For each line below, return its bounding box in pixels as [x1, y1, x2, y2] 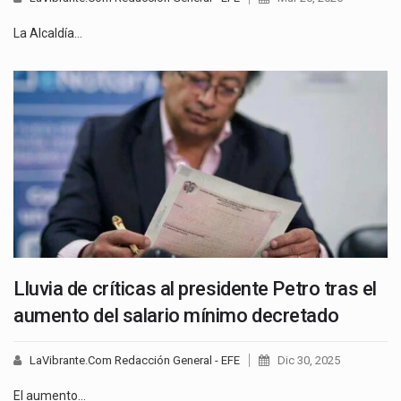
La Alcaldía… [13, 25, 82, 40]
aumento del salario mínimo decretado [13, 303, 339, 327]
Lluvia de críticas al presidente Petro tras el [13, 277, 377, 300]
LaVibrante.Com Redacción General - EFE [30, 353, 240, 367]
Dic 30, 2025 [277, 353, 340, 367]
